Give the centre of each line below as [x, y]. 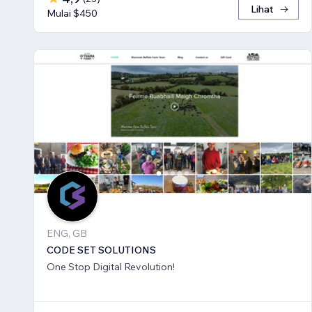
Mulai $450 [72, 14]
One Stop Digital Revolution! [111, 266]
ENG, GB [67, 233]
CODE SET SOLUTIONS [101, 250]
